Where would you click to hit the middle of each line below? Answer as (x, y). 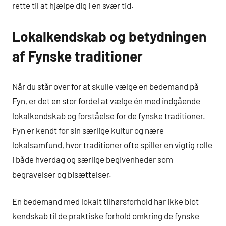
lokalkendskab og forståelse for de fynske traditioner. (109, 115)
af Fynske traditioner (77, 56)
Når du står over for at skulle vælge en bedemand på (105, 86)
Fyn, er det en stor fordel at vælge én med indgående (106, 101)
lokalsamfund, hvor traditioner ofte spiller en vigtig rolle (112, 145)
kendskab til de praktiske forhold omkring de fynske (106, 216)
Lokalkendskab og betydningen (109, 37)
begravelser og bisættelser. (62, 174)
